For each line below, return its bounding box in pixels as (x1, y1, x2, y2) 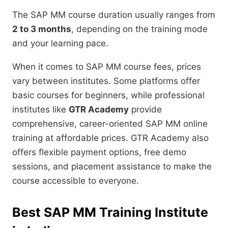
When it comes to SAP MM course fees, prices (12, 62, 201, 72)
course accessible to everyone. (12, 176, 139, 186)
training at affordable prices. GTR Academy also (12, 133, 209, 144)
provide (129, 104, 162, 115)
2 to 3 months (12, 24, 71, 35)
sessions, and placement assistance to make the (12, 161, 212, 172)
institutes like (12, 104, 69, 115)
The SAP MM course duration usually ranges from (12, 10, 215, 20)
